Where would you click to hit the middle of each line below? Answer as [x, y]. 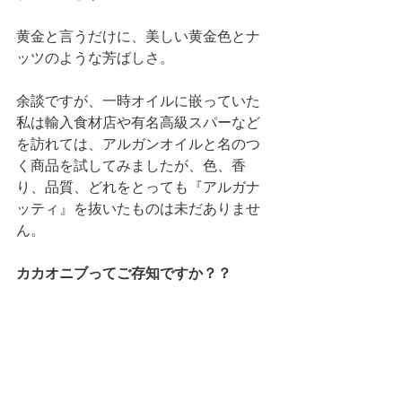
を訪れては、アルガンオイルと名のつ [138, 144]
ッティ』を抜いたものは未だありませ [138, 209]
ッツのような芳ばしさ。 [95, 58]
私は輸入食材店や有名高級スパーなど [138, 122]
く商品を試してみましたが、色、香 [131, 166]
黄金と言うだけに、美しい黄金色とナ [138, 36]
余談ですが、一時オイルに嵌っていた [138, 101]
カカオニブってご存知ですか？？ [124, 273]
